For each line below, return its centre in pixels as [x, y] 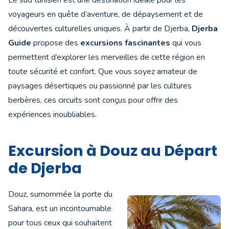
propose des [56, 43]
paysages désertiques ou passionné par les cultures [100, 86]
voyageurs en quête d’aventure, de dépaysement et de [106, 15]
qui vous [186, 43]
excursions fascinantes [125, 43]
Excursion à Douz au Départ [113, 151]
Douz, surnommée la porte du [60, 194]
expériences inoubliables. [52, 115]
